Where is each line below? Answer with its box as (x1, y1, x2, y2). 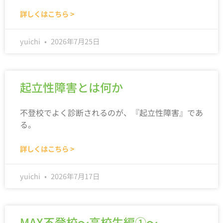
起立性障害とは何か (20, 78, 123, 96)
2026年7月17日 (49, 170, 100, 181)
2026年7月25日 (49, 35, 100, 46)
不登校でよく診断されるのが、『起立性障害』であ (20, 106, 203, 118)
